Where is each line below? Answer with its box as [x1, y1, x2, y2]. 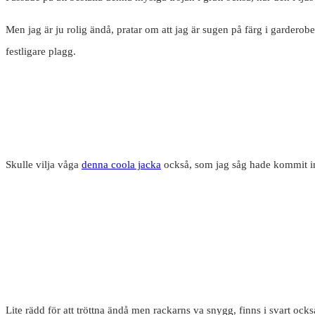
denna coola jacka [82, 159, 161, 171]
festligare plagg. [6, 46, 76, 58]
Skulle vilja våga [6, 159, 82, 171]
